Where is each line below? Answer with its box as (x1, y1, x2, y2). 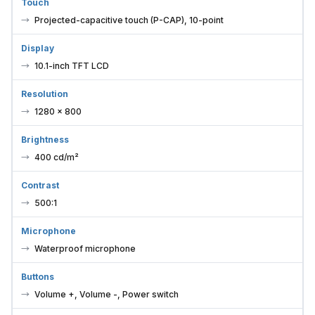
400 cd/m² (34, 152, 79, 163)
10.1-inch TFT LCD (34, 60, 109, 72)
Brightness (21, 134, 69, 146)
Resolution (21, 89, 68, 100)
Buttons (21, 271, 54, 283)
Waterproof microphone (34, 243, 136, 255)
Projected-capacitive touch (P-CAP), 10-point (34, 15, 224, 26)
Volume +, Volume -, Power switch (34, 289, 179, 300)
